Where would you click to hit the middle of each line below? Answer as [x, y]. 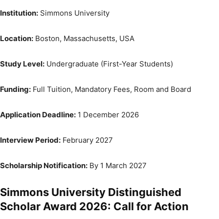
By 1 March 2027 [117, 165]
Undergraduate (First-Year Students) [109, 64]
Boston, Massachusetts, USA [84, 38]
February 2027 [87, 140]
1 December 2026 [107, 114]
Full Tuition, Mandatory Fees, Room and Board [111, 89]
